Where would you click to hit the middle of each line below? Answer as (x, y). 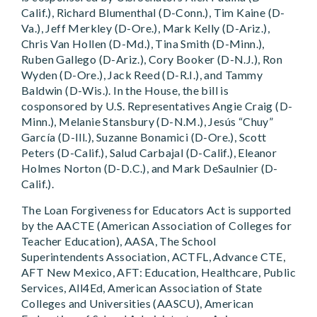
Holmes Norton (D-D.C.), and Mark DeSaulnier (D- (150, 168)
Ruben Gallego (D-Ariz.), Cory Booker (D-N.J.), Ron (152, 59)
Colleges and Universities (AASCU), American (138, 303)
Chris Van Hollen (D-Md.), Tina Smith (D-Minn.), (143, 44)
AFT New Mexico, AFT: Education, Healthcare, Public (158, 272)
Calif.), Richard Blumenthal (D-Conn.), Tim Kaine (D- (153, 12)
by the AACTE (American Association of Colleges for (156, 225)
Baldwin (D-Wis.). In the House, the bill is (125, 90)
